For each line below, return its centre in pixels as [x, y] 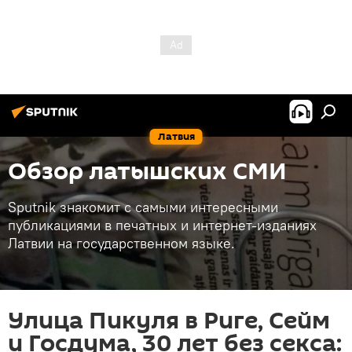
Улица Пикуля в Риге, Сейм [169, 321]
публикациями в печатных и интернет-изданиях [162, 225]
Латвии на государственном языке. [121, 243]
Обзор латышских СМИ [147, 172]
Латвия [176, 136]
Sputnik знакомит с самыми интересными [143, 207]
